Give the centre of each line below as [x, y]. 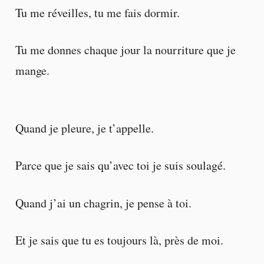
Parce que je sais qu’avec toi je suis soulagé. [120, 166]
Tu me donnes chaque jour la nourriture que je [125, 50]
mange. [32, 71]
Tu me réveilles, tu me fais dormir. [97, 13]
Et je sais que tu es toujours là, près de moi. [119, 240]
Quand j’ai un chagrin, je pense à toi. [103, 203]
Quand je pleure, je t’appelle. [84, 128]
